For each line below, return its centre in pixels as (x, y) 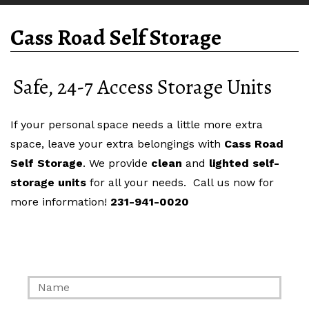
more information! (60, 201)
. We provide (117, 163)
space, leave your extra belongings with (117, 143)
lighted (229, 163)
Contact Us (66, 249)
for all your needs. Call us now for (180, 182)
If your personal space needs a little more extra (137, 124)
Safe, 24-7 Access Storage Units (143, 87)
